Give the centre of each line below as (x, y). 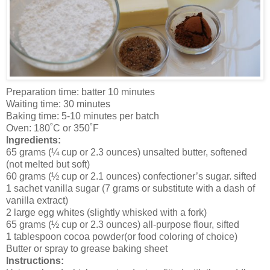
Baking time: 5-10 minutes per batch (83, 116)
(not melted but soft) (48, 164)
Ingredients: (33, 140)
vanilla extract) (37, 200)
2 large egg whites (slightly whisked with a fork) (106, 212)
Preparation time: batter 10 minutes (80, 92)
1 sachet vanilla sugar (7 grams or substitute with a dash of (130, 188)
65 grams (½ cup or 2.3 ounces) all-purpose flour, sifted (123, 224)
